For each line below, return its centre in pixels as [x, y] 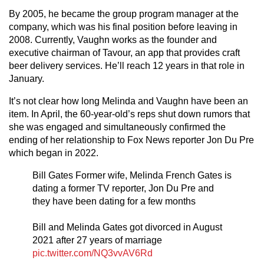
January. [27, 79]
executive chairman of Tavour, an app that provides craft [124, 53]
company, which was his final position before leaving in [123, 27]
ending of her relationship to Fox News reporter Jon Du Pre [131, 140]
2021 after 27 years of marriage [97, 240]
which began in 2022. [55, 153]
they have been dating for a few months [114, 202]
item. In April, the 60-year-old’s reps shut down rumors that [129, 114]
